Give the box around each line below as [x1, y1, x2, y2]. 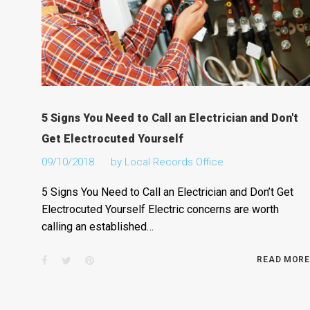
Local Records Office [124, 156, 224, 169]
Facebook [46, 254, 92, 267]
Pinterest [93, 254, 134, 267]
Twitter [70, 254, 102, 267]
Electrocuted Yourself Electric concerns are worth [41, 203, 279, 217]
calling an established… [41, 220, 154, 234]
